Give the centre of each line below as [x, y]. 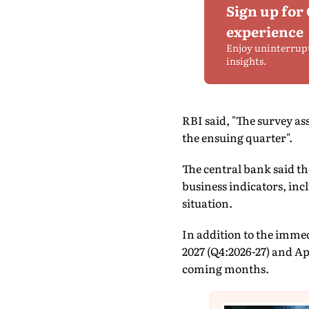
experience [265, 31]
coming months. [225, 268]
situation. [207, 203]
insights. [247, 61]
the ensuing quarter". [237, 137]
